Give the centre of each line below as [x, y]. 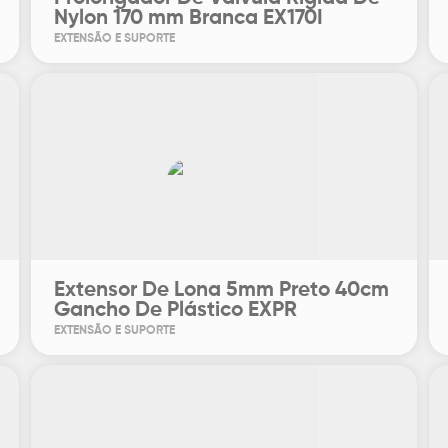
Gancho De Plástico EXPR [176, 310]
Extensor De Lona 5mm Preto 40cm [222, 290]
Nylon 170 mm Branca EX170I [189, 18]
